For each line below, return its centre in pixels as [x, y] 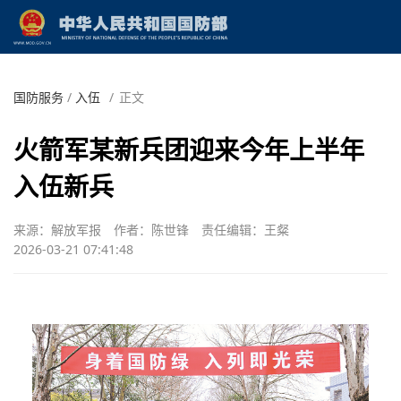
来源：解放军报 [57, 229]
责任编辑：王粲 [245, 229]
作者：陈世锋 [151, 229]
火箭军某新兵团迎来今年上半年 [189, 149]
